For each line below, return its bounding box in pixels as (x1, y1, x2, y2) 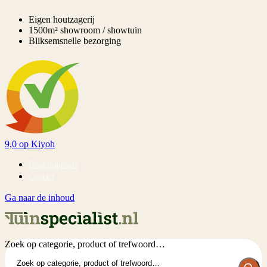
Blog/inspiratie (29, 160, 78, 169)
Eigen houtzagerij (29, 14, 95, 24)
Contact (29, 172, 54, 181)
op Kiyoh (19, 139, 55, 149)
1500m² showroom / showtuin (29, 25, 142, 35)
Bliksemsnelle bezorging (29, 36, 121, 46)
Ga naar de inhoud (5, 193, 74, 203)
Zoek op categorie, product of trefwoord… (5, 239, 165, 249)
